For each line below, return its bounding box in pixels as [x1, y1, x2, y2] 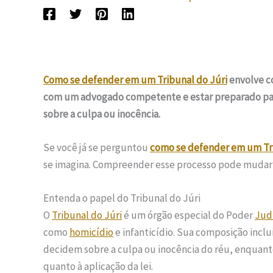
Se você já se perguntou [43, 141, 150, 155]
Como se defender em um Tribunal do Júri [43, 73, 227, 87]
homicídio [69, 225, 113, 239]
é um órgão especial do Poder [122, 208, 255, 222]
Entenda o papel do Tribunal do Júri [43, 191, 200, 205]
